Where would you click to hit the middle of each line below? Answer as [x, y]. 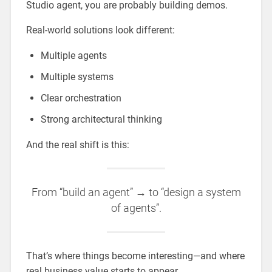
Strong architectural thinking [101, 120]
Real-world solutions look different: [100, 30]
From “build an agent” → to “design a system [136, 193]
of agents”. [136, 209]
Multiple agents [73, 56]
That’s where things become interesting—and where [135, 256]
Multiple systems [77, 77]
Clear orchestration [81, 98]
